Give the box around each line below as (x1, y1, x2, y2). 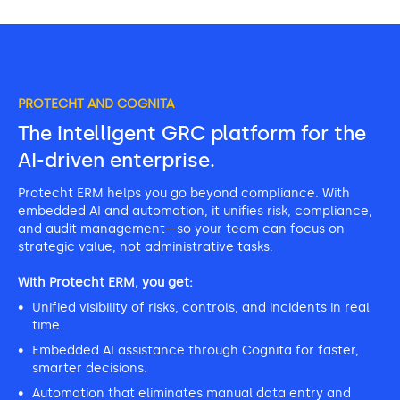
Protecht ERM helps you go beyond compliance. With (18, 186, 350, 201)
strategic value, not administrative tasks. (18, 239, 273, 254)
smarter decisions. (32, 361, 147, 376)
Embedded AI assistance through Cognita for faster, (32, 343, 359, 358)
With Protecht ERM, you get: (18, 275, 193, 290)
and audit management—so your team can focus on (18, 221, 345, 237)
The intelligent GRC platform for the (18, 121, 366, 146)
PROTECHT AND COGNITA (18, 96, 174, 112)
